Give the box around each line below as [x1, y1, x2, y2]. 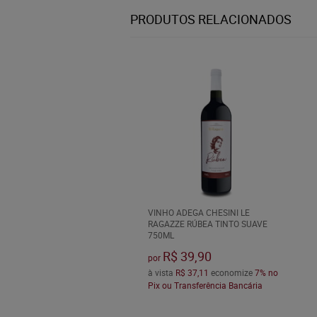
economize [208, 267, 255, 279]
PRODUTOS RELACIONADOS [130, 11, 292, 28]
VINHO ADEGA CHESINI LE [147, 207, 250, 219]
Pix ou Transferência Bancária [147, 279, 263, 292]
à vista [147, 267, 175, 279]
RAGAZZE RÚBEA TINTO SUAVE [147, 218, 267, 230]
